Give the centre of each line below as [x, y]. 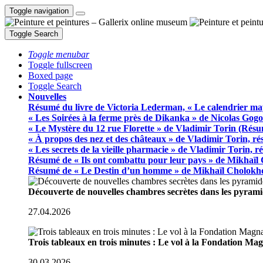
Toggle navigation [39, 11]
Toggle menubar [59, 54]
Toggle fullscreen [60, 65]
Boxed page [50, 75]
